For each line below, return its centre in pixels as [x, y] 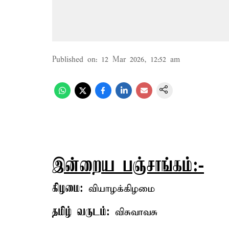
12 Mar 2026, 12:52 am [141, 60]
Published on [74, 60]
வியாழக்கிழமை [119, 189]
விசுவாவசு [134, 212]
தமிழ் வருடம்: [81, 212]
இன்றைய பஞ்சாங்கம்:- [128, 166]
